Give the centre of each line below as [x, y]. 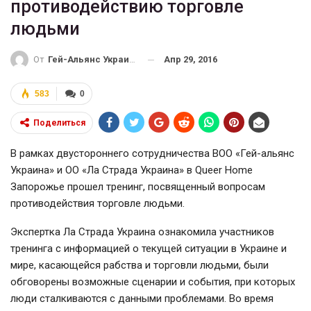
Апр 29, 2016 [191, 59]
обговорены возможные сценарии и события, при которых [153, 282]
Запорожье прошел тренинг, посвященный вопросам [138, 187]
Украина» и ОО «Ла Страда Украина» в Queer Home [132, 170]
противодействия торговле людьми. [98, 204]
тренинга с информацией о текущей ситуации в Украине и [149, 249]
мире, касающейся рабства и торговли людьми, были [140, 266]
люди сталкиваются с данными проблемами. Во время [142, 299]
